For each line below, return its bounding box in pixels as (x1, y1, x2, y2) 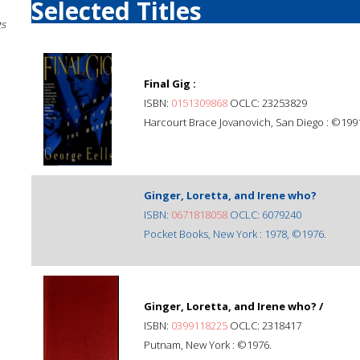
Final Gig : (144, 76, 196, 91)
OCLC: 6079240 (227, 207, 301, 222)
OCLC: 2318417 (227, 318, 301, 333)
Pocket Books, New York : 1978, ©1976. (144, 227, 326, 241)
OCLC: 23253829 (227, 96, 307, 110)
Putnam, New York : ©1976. (144, 337, 272, 352)
